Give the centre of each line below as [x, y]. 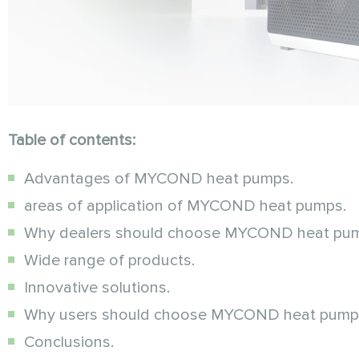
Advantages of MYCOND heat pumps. [159, 178]
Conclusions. [69, 342]
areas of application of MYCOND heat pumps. [185, 206]
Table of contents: [72, 140]
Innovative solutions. [97, 287]
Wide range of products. [109, 260]
